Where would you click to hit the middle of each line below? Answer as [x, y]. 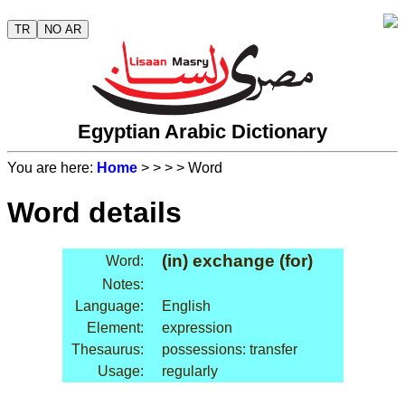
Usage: [120, 372]
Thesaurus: [107, 350]
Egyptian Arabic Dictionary [202, 132]
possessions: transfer [229, 350]
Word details [94, 212]
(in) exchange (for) [237, 261]
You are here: [52, 168]
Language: [109, 306]
